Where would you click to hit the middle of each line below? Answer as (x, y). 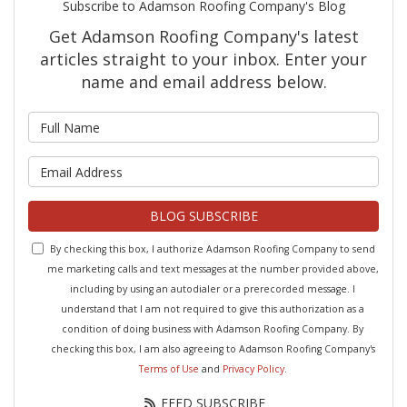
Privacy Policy (253, 369)
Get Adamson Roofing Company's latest (203, 36)
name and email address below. (203, 82)
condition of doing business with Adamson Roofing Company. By (213, 329)
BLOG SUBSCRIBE (203, 216)
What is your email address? (295, 165)
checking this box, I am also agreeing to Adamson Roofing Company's (213, 349)
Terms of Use (169, 369)
